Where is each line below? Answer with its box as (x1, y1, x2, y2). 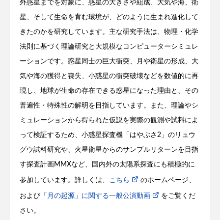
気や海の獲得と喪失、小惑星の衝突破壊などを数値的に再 (20, 73, 198, 80)
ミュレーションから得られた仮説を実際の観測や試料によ (20, 117, 198, 124)
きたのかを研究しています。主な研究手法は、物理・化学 (20, 28, 198, 36)
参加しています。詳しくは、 (20, 177, 109, 184)
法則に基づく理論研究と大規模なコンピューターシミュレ (20, 43, 198, 51)
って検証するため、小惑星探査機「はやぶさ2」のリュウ (20, 132, 195, 139)
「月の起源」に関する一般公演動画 (40, 192, 150, 200)
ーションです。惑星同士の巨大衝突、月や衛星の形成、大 (20, 58, 198, 65)
